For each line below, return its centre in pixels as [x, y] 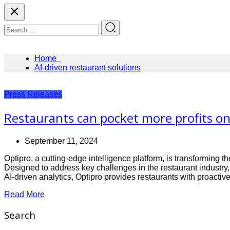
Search [20, 215]
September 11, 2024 [61, 141]
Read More [24, 194]
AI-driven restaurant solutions [88, 67]
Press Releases [33, 94]
